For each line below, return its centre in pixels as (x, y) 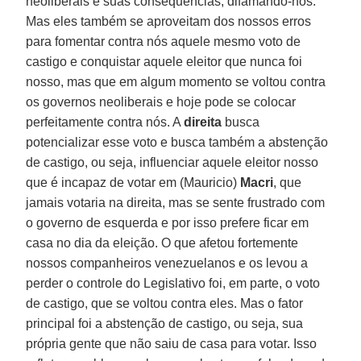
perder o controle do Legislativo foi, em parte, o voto (173, 283)
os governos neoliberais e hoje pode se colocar (161, 102)
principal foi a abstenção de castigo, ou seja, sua (165, 323)
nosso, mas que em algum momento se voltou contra (176, 81)
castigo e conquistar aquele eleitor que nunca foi (164, 61)
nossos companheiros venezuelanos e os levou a (167, 263)
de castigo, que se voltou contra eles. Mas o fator (165, 303)
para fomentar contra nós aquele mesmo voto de (164, 41)
